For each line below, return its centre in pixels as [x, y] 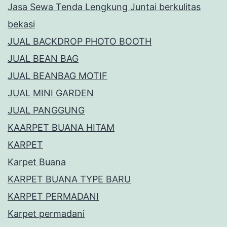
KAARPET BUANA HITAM [61, 128]
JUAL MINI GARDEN [51, 93]
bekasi [21, 24]
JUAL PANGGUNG [46, 110]
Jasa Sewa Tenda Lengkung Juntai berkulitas [104, 7]
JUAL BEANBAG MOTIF [58, 76]
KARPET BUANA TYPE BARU [69, 179]
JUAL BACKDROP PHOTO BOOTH [80, 42]
